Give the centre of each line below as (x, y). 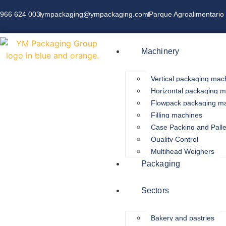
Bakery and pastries (183, 218)
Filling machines (177, 115)
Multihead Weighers (183, 151)
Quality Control (175, 139)
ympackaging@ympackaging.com (95, 14)
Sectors (155, 190)
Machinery (160, 51)
